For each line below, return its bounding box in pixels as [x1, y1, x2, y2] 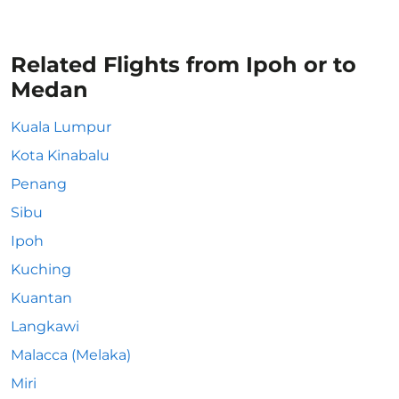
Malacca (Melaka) [11, 346, 131, 363]
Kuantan [11, 289, 72, 306]
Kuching [11, 261, 71, 278]
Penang [11, 175, 67, 192]
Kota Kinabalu [11, 147, 110, 164]
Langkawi [11, 318, 79, 335]
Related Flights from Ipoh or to [11, 52, 356, 77]
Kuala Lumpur [11, 118, 111, 135]
